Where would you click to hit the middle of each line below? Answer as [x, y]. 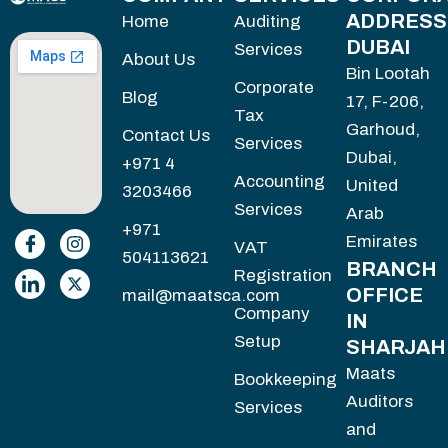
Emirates [381, 242]
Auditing [267, 22]
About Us [158, 60]
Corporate [274, 88]
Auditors [379, 402]
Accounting [279, 182]
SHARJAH [396, 347]
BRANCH [391, 269]
